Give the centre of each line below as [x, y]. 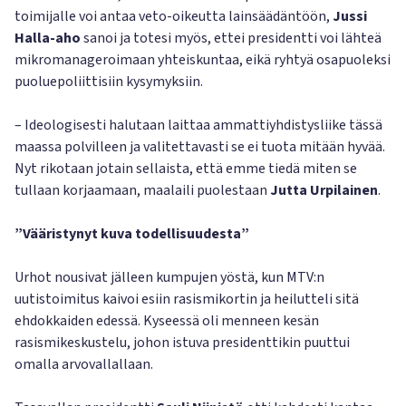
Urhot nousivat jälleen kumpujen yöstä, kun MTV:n [169, 277]
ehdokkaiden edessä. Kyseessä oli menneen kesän [167, 321]
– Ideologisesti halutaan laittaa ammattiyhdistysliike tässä [198, 125]
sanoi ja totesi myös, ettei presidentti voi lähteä [232, 38]
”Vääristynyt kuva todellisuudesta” [132, 234]
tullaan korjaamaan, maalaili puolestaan [142, 190]
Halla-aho [49, 38]
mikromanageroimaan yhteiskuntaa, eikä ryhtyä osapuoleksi [203, 60]
